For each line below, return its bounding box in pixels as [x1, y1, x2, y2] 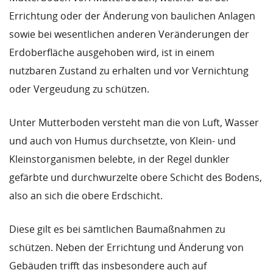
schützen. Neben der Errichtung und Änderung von [9, 241, 244, 254]
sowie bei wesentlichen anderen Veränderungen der [9, 27, 249, 41]
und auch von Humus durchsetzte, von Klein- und [9, 134, 236, 147]
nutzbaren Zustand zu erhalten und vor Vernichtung [9, 64, 249, 77]
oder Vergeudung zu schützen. [9, 82, 149, 96]
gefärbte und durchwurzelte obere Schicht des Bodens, [9, 171, 262, 184]
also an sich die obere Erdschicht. [9, 189, 163, 202]
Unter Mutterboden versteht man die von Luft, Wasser [9, 116, 259, 129]
